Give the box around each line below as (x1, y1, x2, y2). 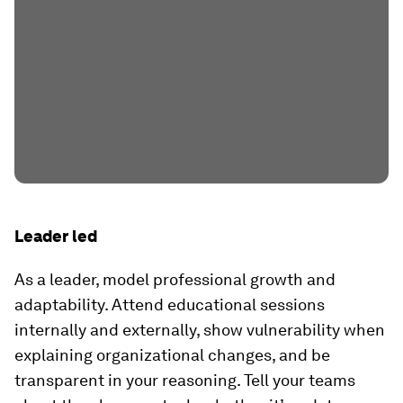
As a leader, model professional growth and (14, 270, 336, 289)
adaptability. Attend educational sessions (14, 295, 325, 314)
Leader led (14, 227, 97, 246)
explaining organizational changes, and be (14, 345, 330, 364)
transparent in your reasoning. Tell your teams (14, 371, 355, 390)
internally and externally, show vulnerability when (14, 320, 385, 339)
